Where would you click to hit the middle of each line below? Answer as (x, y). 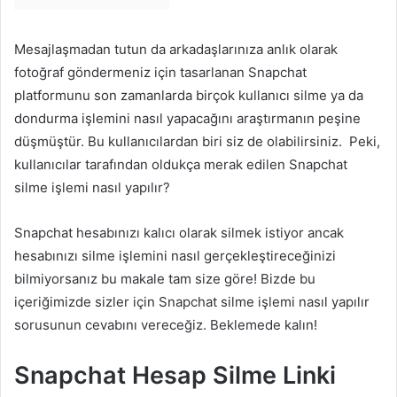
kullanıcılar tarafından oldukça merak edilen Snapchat (181, 164)
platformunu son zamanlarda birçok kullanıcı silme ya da (189, 95)
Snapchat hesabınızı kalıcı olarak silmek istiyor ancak (179, 232)
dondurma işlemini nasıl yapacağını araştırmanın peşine (187, 118)
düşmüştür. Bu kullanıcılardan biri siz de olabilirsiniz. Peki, (197, 141)
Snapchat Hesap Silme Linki (175, 375)
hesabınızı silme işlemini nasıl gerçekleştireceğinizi (175, 255)
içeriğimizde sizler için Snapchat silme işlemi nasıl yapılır (192, 301)
